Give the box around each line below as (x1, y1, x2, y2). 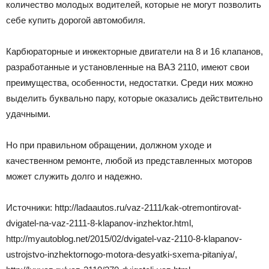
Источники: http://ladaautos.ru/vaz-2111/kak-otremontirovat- (6, 202, 241, 213)
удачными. (6, 108, 50, 119)
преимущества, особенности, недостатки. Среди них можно (6, 77, 253, 88)
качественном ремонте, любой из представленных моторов (6, 155, 252, 166)
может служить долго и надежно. (6, 171, 142, 181)
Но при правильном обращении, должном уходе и (6, 139, 211, 150)
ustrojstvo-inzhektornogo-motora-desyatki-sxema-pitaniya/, (6, 249, 237, 259)
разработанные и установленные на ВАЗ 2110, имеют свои (6, 61, 249, 72)
